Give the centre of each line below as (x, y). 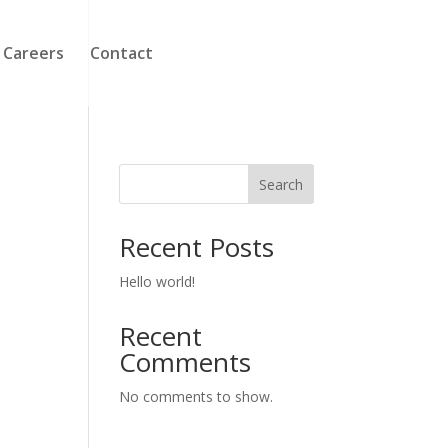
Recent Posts (197, 247)
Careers (34, 53)
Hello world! (157, 281)
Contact (122, 53)
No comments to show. (196, 396)
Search (280, 184)
